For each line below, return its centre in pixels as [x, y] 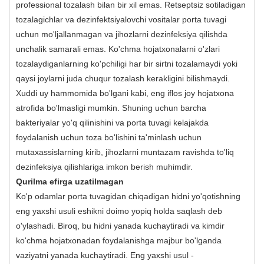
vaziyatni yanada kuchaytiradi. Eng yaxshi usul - [105, 255]
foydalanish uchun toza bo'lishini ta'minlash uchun [109, 137]
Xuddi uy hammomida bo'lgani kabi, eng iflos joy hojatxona [125, 93]
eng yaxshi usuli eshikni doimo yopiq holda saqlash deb [119, 211]
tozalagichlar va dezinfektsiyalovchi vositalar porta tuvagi [121, 19]
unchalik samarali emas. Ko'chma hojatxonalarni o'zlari [118, 49]
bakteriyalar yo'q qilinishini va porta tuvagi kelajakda [112, 122]
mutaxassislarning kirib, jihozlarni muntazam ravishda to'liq [125, 152]
